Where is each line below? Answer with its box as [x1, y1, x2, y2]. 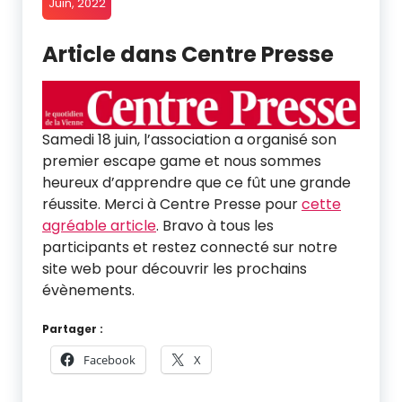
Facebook [83, 351, 135, 368]
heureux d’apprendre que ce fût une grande [42, 171, 351, 193]
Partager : [42, 320, 103, 336]
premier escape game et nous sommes [42, 150, 321, 171]
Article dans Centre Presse [42, 39, 334, 70]
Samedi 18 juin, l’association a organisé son [42, 128, 336, 150]
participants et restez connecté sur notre [42, 236, 337, 258]
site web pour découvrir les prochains [42, 258, 307, 279]
